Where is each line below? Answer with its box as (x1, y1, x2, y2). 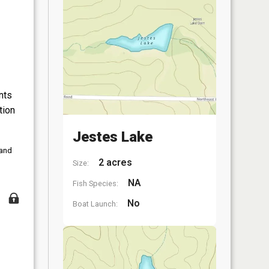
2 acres (96, 157, 132, 168)
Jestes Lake (73, 128, 153, 145)
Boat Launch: (73, 199, 118, 208)
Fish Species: (73, 179, 118, 188)
